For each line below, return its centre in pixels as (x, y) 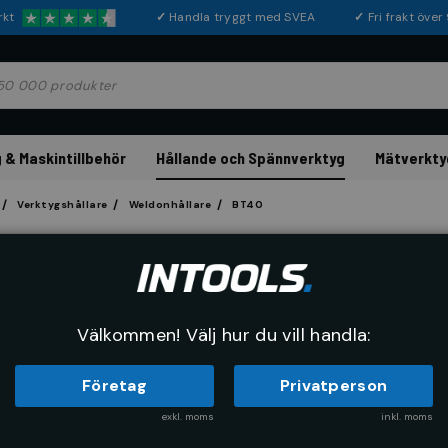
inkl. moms (407, 416)
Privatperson (333, 385)
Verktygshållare (62, 204)
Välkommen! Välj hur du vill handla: (224, 335)
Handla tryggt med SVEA (262, 17)
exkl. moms (188, 416)
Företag (114, 385)
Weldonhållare (169, 204)
